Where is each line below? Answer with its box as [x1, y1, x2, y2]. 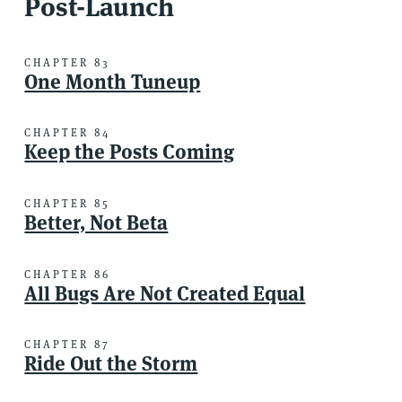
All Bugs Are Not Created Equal [24, 280, 306, 306]
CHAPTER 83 [24, 55, 111, 69]
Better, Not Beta [24, 210, 169, 236]
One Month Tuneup [24, 68, 201, 94]
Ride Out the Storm [24, 351, 198, 377]
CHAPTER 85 [24, 197, 110, 211]
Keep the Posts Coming [24, 139, 235, 165]
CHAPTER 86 [24, 267, 111, 281]
